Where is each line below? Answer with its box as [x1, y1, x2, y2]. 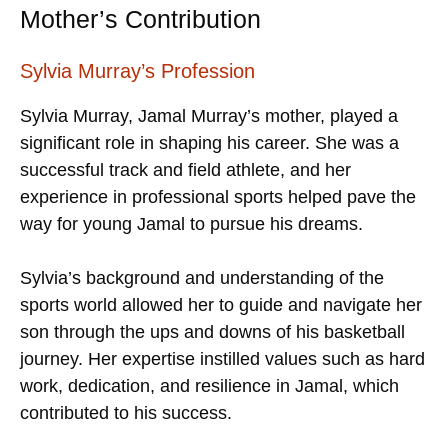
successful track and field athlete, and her [20, 159, 351, 180]
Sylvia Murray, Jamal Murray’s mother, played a [20, 105, 398, 126]
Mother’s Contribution [20, 4, 261, 33]
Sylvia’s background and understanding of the [20, 267, 384, 288]
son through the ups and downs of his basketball [20, 321, 405, 342]
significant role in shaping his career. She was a [20, 132, 399, 153]
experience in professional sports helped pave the [20, 186, 416, 207]
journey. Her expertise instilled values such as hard [20, 348, 425, 369]
